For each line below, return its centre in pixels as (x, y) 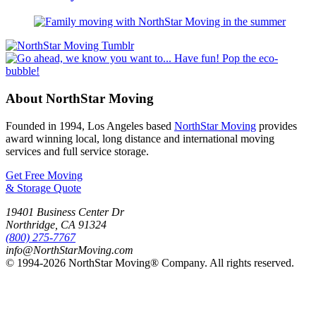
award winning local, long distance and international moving (140, 138)
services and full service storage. (77, 151)
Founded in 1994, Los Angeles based (90, 126)
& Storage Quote (43, 188)
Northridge (30, 224)
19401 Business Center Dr (65, 212)
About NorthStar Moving (80, 98)
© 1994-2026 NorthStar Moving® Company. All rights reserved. (150, 262)
